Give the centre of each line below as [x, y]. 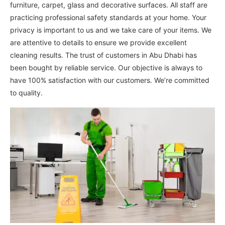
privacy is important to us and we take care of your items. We [111, 30]
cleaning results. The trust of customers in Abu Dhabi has [103, 55]
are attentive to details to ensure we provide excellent [98, 43]
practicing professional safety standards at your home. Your [108, 18]
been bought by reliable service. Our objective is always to [106, 68]
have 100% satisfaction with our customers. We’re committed [110, 80]
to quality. [26, 93]
